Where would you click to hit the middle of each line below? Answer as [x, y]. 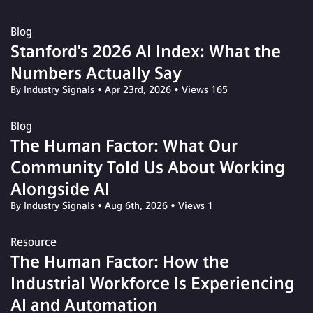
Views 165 [203, 89]
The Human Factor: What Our [124, 145]
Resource [34, 242]
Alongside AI [60, 189]
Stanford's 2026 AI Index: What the [146, 51]
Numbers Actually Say [96, 73]
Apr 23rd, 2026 [139, 89]
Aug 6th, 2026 [138, 205]
